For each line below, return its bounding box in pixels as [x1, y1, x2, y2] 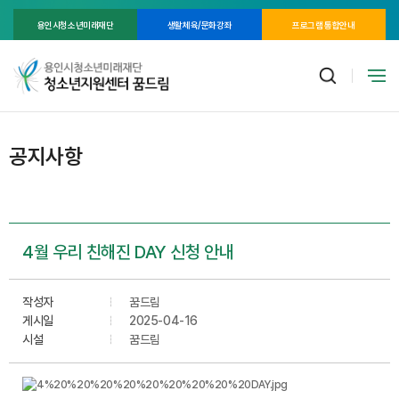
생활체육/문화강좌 [167, 19, 232, 30]
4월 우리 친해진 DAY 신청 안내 [22, 240, 234, 263]
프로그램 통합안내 [292, 19, 355, 30]
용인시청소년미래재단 [37, 19, 114, 30]
